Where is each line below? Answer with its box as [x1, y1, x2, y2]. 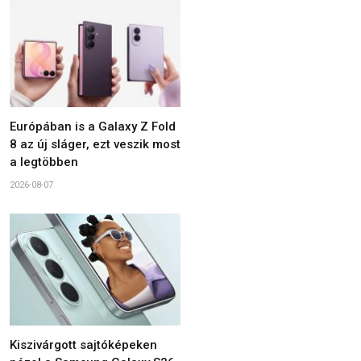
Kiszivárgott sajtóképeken [10, 337, 157, 352]
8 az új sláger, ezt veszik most [10, 136, 180, 151]
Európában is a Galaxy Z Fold [10, 118, 176, 134]
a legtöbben [10, 154, 78, 169]
